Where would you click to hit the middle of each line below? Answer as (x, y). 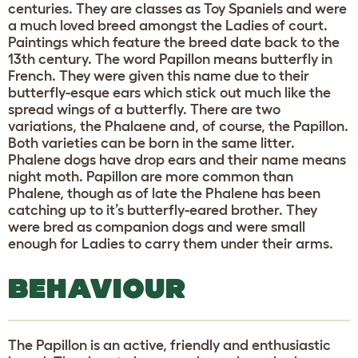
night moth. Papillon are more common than (151, 176)
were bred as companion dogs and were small (157, 227)
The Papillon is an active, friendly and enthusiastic (169, 345)
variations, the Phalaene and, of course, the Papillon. (178, 126)
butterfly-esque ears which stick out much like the (169, 92)
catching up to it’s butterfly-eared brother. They (163, 210)
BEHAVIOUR (97, 288)
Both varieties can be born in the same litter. (151, 143)
